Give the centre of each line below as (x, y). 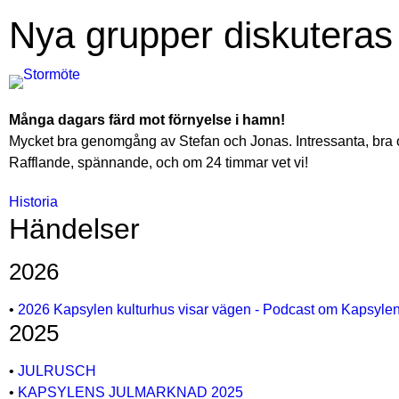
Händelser (74, 229)
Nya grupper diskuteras (201, 35)
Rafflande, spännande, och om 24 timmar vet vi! (159, 163)
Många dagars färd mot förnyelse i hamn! (147, 120)
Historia (33, 202)
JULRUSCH (57, 371)
